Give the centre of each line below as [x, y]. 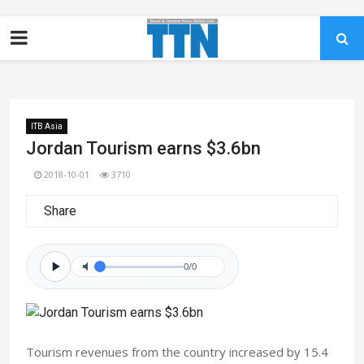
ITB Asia [47, 126]
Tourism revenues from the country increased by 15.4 [177, 351]
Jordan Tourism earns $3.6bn [143, 148]
